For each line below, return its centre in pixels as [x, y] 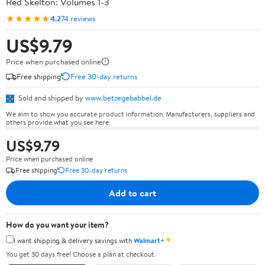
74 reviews [78, 18]
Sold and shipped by [51, 98]
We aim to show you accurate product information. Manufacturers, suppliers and [130, 114]
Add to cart [132, 193]
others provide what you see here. [58, 122]
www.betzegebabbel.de [123, 98]
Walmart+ [149, 240]
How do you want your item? [57, 224]
